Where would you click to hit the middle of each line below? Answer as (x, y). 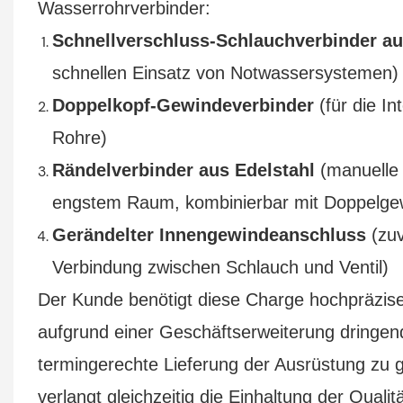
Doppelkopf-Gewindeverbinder (183, 105)
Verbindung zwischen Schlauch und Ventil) (220, 267)
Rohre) (79, 137)
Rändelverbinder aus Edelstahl (183, 170)
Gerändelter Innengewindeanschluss (209, 234)
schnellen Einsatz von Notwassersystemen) (225, 72)
